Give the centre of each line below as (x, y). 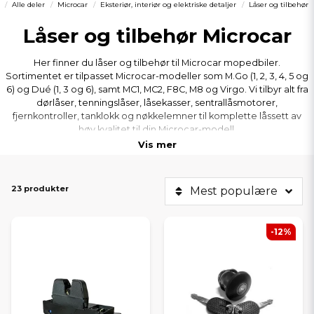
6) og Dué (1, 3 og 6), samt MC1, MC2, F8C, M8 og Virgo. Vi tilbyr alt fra (157, 89)
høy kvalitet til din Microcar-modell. (157, 129)
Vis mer (157, 144)
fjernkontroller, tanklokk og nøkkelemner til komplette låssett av (157, 116)
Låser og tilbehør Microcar (157, 36)
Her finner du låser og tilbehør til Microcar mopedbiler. (157, 63)
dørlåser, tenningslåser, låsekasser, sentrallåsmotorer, (157, 103)
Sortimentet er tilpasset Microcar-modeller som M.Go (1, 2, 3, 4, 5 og (157, 76)
